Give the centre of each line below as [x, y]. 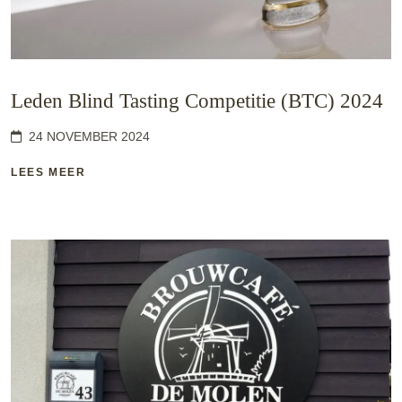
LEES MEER [48, 173]
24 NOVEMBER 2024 [89, 137]
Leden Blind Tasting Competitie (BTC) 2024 [197, 101]
